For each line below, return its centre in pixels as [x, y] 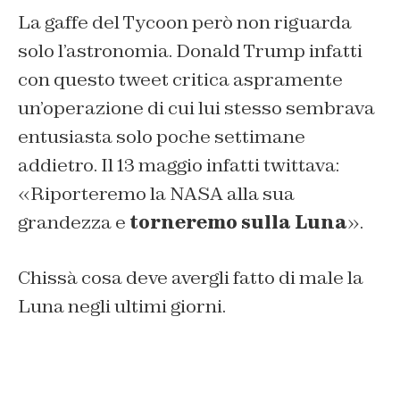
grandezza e [74, 222]
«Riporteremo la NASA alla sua [156, 193]
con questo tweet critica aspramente [180, 79]
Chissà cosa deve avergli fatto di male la [191, 277]
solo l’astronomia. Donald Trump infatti [190, 50]
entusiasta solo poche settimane [162, 136]
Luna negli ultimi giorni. [122, 306]
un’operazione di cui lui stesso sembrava [196, 108]
